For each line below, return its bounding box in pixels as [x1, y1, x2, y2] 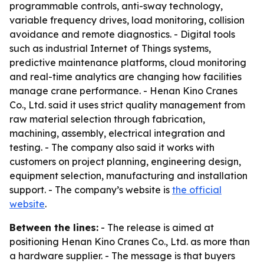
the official [172, 184, 222, 196]
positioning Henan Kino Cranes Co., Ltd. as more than [9, 236, 250, 247]
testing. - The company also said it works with [9, 141, 214, 153]
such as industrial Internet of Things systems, [9, 42, 211, 54]
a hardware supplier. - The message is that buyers [9, 250, 235, 262]
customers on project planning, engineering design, [9, 156, 241, 167]
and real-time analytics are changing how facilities [9, 71, 242, 82]
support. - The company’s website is [9, 184, 172, 196]
